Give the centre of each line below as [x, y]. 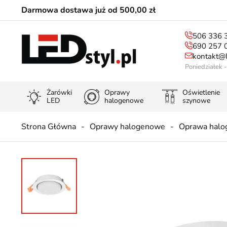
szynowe [197, 101]
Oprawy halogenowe [127, 127]
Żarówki [59, 92]
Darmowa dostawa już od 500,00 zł [88, 10]
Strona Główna [49, 127]
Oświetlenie [201, 92]
